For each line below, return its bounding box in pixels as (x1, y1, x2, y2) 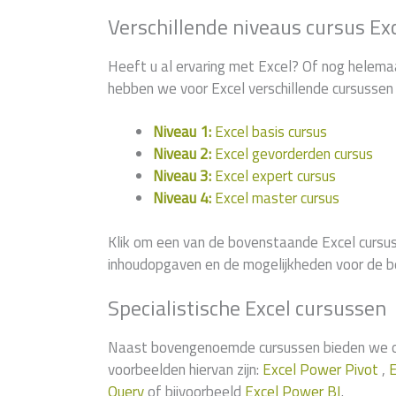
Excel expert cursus (211, 164, 336, 187)
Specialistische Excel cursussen (108, 292, 386, 324)
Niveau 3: (153, 164, 211, 187)
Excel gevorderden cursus (211, 141, 373, 165)
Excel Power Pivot (263, 358, 378, 382)
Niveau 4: (153, 186, 211, 209)
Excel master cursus (211, 186, 339, 209)
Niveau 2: (153, 141, 211, 165)
